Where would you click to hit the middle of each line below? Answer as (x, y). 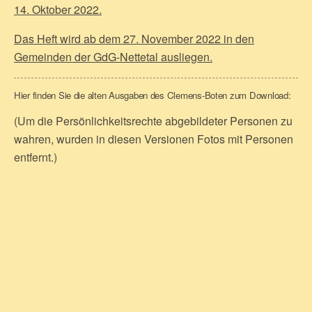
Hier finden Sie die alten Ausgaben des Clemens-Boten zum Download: (153, 95)
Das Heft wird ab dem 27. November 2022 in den (134, 39)
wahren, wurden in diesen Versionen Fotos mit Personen (154, 139)
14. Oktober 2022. (58, 10)
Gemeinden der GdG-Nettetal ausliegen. (113, 57)
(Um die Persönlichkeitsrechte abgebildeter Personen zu (153, 121)
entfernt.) (36, 157)
